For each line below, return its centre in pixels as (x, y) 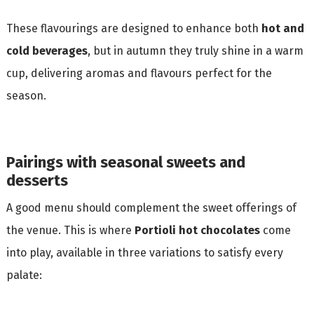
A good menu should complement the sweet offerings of (151, 207)
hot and (282, 28)
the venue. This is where (70, 230)
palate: (24, 275)
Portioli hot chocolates (197, 230)
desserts (37, 180)
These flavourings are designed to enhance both (134, 28)
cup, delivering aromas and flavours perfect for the (139, 73)
